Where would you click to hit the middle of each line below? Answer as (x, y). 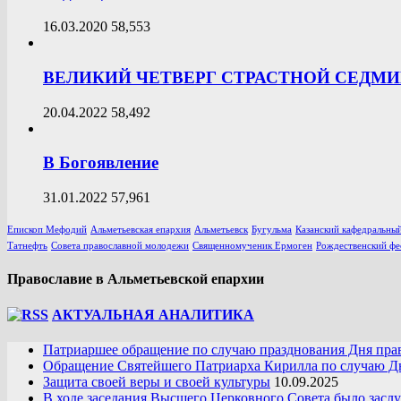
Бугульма (272, 230)
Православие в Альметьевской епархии (136, 279)
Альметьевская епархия (141, 230)
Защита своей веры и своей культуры (157, 382)
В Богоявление (101, 163)
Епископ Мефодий (47, 230)
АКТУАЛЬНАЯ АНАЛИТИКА (153, 314)
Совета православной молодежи (120, 246)
